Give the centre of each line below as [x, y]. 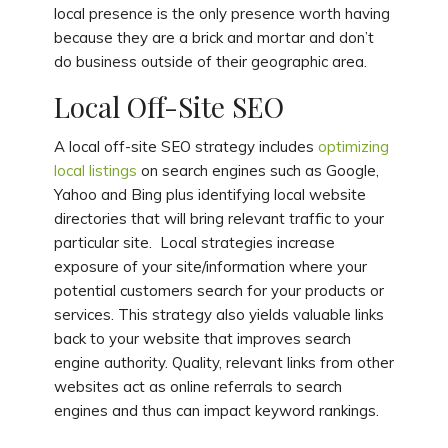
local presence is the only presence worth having [221, 14]
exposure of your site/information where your [210, 267]
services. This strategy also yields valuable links [218, 315]
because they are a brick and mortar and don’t [213, 38]
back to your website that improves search [202, 339]
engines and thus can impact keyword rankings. [216, 411]
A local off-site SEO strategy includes [185, 147]
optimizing [353, 147]
